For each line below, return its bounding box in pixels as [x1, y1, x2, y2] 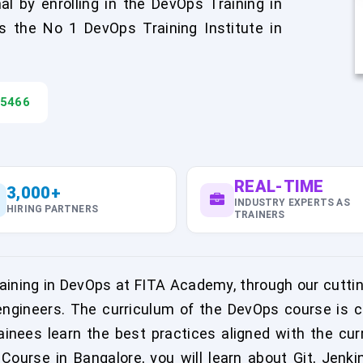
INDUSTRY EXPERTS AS [234, 197, 350, 208]
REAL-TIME [234, 177, 324, 196]
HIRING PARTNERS [6, 203, 98, 215]
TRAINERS [234, 209, 285, 220]
